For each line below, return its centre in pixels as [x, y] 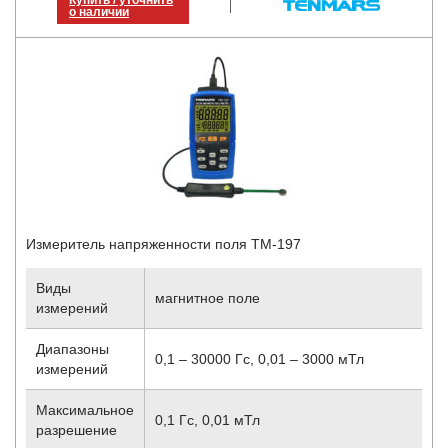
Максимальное [85, 410]
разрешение [76, 430]
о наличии [99, 12]
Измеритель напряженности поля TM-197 [163, 244]
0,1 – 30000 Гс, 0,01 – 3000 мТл [259, 359]
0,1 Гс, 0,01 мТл [207, 420]
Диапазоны [72, 349]
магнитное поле [207, 298]
